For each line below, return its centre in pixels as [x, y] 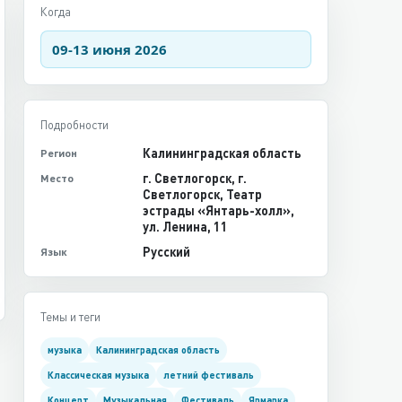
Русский [166, 252]
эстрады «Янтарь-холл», [218, 210]
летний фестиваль [209, 375]
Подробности [74, 125]
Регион [59, 153]
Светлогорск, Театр [202, 194]
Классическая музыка [98, 375]
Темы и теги [70, 317]
